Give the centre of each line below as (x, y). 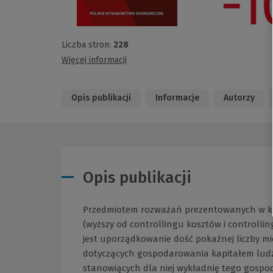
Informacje (177, 98)
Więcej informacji (94, 60)
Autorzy (239, 98)
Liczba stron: (87, 45)
